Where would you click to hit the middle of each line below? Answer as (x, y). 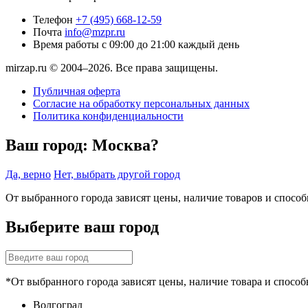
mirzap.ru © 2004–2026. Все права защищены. (112, 68)
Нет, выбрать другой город (117, 175)
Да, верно (28, 175)
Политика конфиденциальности (108, 116)
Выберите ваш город (82, 227)
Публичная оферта (77, 91)
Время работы (67, 45)
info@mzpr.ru (95, 32)
